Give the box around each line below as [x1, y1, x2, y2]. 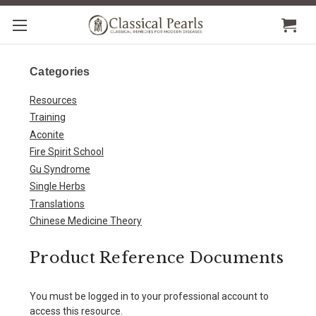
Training [30, 111, 66, 123]
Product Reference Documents [30, 248, 284, 267]
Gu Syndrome [30, 163, 90, 175]
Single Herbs [30, 181, 85, 192]
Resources [30, 94, 77, 106]
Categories [30, 66, 90, 78]
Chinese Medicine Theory [30, 215, 142, 226]
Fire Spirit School [30, 146, 104, 157]
